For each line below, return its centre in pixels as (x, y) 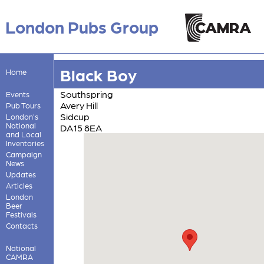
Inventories (25, 143)
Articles (19, 185)
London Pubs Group (82, 26)
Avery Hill (79, 105)
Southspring (86, 94)
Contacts (22, 225)
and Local (23, 134)
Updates (21, 174)
